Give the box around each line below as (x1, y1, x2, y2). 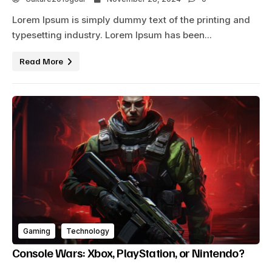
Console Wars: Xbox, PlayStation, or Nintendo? (12, 244, 245, 260)
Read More (19, 55, 65, 66)
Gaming (23, 226, 50, 236)
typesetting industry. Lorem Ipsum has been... (12, 29, 212, 41)
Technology (66, 226, 109, 236)
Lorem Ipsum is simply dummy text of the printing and (12, 13, 250, 25)
